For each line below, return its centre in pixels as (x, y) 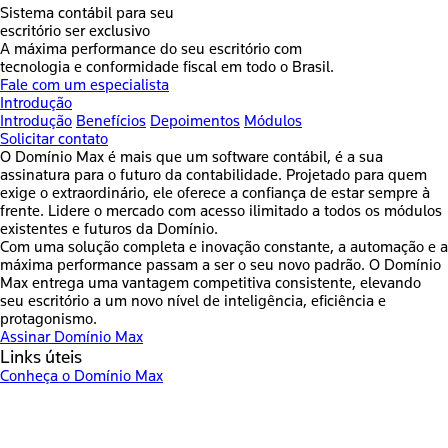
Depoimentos (195, 121)
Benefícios (111, 121)
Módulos (273, 121)
